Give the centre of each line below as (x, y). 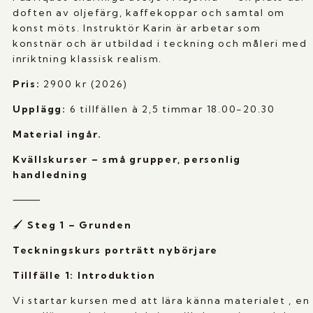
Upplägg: (39, 109)
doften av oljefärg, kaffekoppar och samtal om (149, 13)
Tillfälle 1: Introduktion (84, 276)
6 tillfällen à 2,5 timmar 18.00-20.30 (171, 109)
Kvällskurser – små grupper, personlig (127, 160)
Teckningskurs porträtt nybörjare (115, 250)
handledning (50, 175)
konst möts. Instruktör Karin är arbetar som (137, 28)
